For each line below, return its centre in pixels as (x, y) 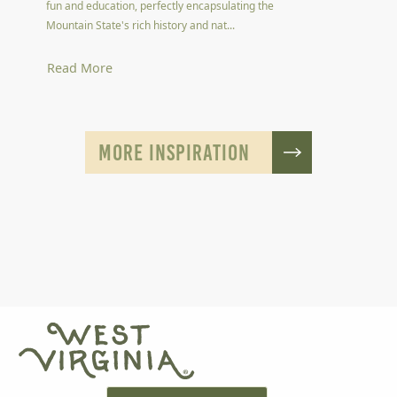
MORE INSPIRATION (174, 152)
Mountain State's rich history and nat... (141, 25)
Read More (80, 68)
